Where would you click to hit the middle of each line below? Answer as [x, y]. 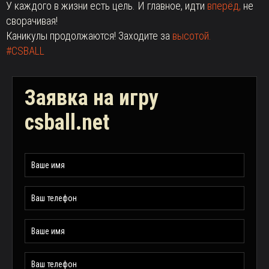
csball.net [67, 122]
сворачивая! [32, 21]
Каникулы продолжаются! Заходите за [89, 36]
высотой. [192, 36]
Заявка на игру [92, 98]
